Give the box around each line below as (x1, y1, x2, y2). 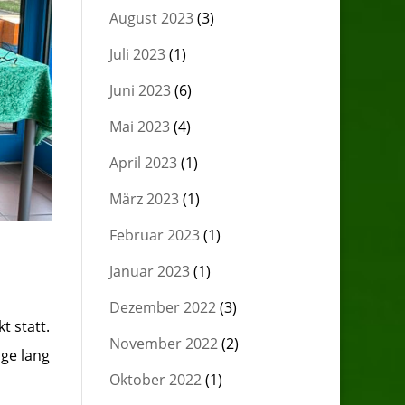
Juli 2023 (108, 44, 165, 64)
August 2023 (108, 8, 193, 28)
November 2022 (108, 334, 218, 353)
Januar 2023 (108, 261, 190, 281)
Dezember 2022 (108, 297, 216, 317)
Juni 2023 (108, 80, 171, 100)
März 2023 (108, 189, 179, 209)
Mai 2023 (108, 117, 170, 137)
